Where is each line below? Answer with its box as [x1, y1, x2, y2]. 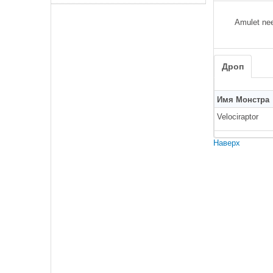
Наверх [213, 138, 240, 147]
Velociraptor [217, 112, 258, 121]
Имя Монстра [217, 95, 269, 104]
